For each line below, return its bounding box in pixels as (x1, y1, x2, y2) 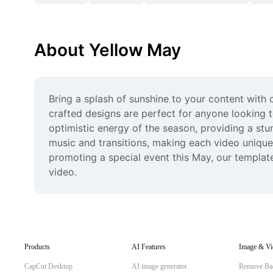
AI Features (132, 243, 166, 251)
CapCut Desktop (24, 262, 73, 271)
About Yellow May (34, 40, 181, 60)
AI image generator (132, 262, 187, 271)
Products (24, 243, 50, 251)
